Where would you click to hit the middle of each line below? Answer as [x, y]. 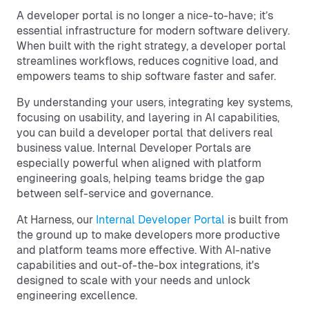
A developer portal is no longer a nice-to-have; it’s [145, 16]
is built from [257, 220]
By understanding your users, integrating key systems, [154, 102]
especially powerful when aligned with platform [139, 163]
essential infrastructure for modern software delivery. [153, 31]
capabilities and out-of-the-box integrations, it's [138, 265]
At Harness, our [56, 220]
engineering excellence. [77, 296]
